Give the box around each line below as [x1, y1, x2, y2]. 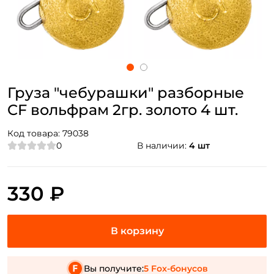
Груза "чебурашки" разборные [7, 84, 244, 102]
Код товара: [7, 128, 62, 139]
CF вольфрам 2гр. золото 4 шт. [7, 101, 238, 119]
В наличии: [137, 140, 189, 152]
